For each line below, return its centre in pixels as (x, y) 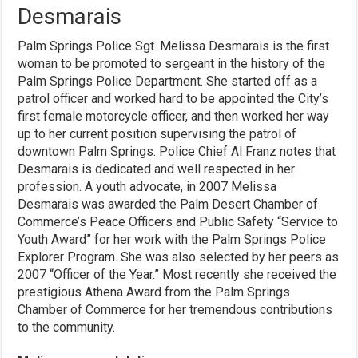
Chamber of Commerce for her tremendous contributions (175, 309)
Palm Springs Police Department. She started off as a (168, 81)
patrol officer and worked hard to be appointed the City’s (173, 98)
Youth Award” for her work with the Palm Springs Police (172, 239)
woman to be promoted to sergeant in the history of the (172, 63)
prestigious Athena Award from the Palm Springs (154, 292)
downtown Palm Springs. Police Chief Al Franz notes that (177, 151)
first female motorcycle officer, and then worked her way (174, 116)
